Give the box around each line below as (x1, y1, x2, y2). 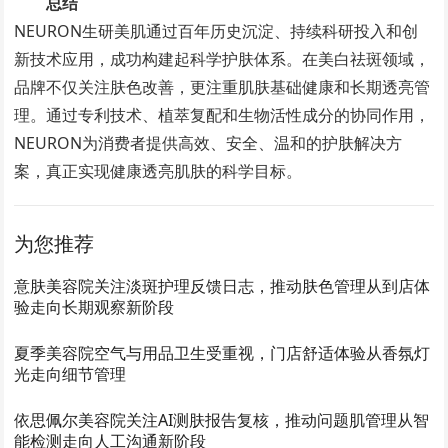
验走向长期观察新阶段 (14, 295, 175, 318)
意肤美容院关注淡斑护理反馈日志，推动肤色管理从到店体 (14, 274, 431, 297)
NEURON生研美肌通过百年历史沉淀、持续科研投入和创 (14, 19, 419, 42)
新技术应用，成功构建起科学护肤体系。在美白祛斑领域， (14, 47, 431, 70)
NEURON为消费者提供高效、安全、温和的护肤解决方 (14, 131, 403, 154)
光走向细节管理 (14, 362, 127, 385)
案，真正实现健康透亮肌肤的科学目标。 (14, 159, 303, 182)
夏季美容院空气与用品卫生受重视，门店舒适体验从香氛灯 (14, 341, 431, 364)
